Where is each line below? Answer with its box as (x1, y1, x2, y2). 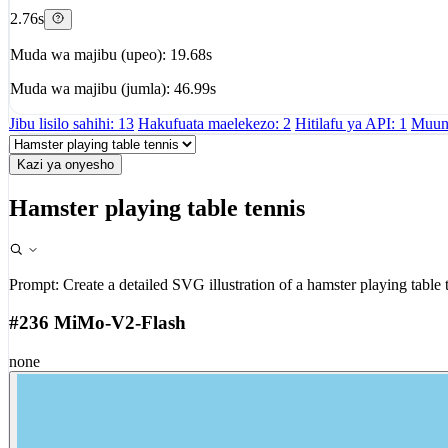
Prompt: (9, 275, 59, 293)
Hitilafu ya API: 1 (295, 114, 407, 132)
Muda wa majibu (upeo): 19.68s (10, 45, 212, 63)
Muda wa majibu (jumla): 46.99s (10, 79, 216, 97)
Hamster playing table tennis (9, 194, 305, 221)
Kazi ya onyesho (17, 156, 114, 172)
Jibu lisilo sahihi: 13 (9, 114, 134, 132)
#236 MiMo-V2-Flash (9, 312, 186, 334)
